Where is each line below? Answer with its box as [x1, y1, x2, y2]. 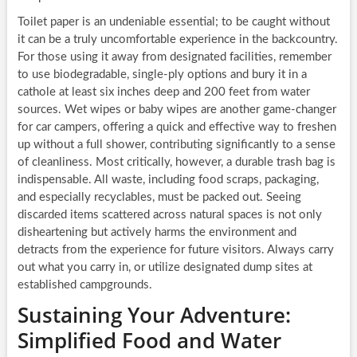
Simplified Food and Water [17, 326, 281, 355]
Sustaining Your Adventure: [17, 300, 291, 330]
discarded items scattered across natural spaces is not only [17, 209, 322, 222]
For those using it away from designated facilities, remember [17, 51, 331, 64]
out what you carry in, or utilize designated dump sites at [17, 261, 312, 274]
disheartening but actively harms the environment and [17, 226, 296, 239]
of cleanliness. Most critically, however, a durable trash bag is [17, 156, 335, 169]
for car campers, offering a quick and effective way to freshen [17, 121, 336, 134]
